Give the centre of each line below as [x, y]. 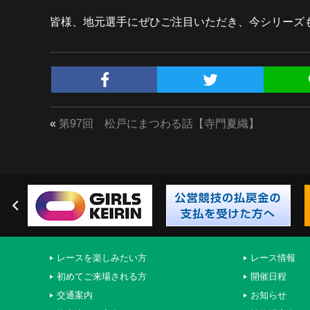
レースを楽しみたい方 [102, 258]
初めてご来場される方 [102, 276]
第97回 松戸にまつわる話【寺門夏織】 [159, 124]
